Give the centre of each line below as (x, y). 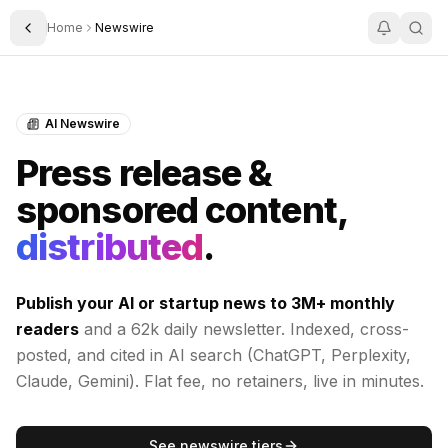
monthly (360, 303)
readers (47, 329)
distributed (110, 247)
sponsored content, (181, 210)
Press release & (144, 173)
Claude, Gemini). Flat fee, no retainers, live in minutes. (220, 381)
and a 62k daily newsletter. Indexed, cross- (244, 329)
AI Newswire (82, 123)
